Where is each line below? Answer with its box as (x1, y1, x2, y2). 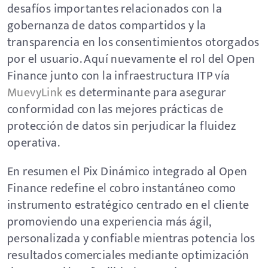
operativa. (7, 133, 60, 153)
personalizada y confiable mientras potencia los (7, 229, 255, 249)
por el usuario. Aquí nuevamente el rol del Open (7, 49, 255, 69)
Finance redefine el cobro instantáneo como (7, 178, 236, 199)
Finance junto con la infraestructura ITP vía (7, 66, 230, 86)
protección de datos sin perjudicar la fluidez (7, 116, 236, 136)
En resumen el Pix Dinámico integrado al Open (7, 162, 248, 182)
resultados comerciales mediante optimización (7, 245, 249, 266)
